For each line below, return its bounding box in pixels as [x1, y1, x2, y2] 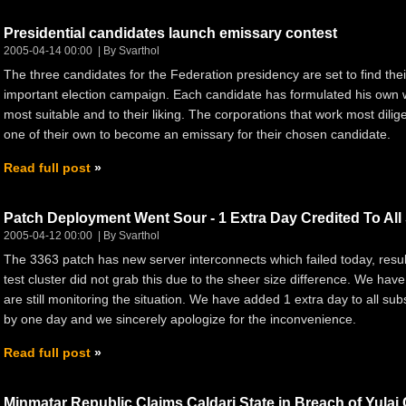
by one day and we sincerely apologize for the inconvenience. [4, 311, 356, 326]
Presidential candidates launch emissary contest [4, 24, 337, 41]
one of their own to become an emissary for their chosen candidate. [4, 126, 391, 141]
